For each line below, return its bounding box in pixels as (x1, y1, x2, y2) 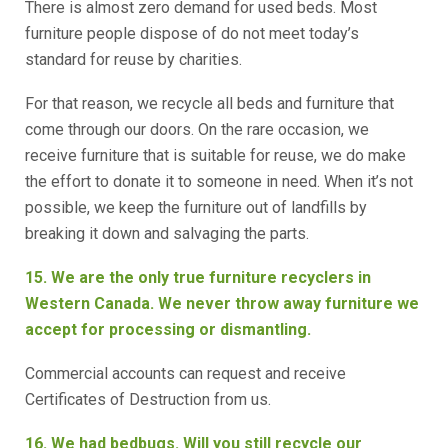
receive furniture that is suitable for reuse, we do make (25, 146, 406, 165)
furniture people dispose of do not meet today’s (25, 24, 359, 43)
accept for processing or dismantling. (25, 320, 315, 339)
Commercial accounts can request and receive (25, 364, 346, 383)
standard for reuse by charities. (25, 50, 242, 69)
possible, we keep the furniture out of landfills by (25, 198, 367, 217)
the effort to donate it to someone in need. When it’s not (25, 172, 413, 191)
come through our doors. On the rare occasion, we (25, 120, 369, 139)
